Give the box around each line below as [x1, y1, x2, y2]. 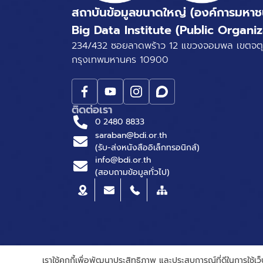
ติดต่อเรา [72, 101, 113, 118]
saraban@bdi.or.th [95, 129, 167, 141]
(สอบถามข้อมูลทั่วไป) [95, 166, 170, 178]
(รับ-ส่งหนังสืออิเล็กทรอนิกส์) [95, 141, 200, 154]
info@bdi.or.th [95, 153, 151, 166]
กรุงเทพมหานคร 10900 [72, 52, 168, 67]
